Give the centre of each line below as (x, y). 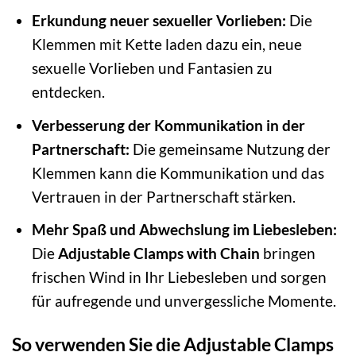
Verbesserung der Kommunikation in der (168, 125)
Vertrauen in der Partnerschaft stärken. (163, 196)
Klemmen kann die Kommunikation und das (178, 172)
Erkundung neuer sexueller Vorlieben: (159, 21)
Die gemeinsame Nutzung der (230, 149)
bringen (287, 253)
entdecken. (68, 92)
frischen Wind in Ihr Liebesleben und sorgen (179, 277)
